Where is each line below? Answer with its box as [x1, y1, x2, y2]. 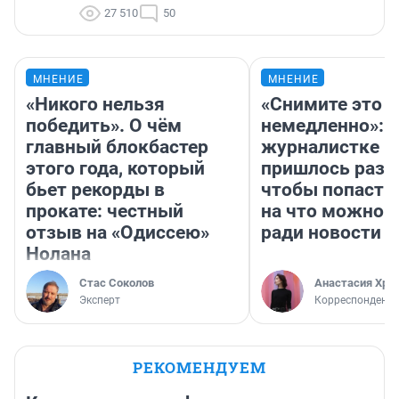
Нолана [26, 243, 91, 265]
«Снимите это [261, 94, 382, 116]
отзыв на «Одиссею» [26, 222, 209, 244]
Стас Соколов [79, 276, 154, 290]
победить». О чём [26, 115, 182, 137]
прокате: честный [26, 200, 183, 223]
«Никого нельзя [26, 94, 165, 116]
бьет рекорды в [26, 179, 165, 201]
